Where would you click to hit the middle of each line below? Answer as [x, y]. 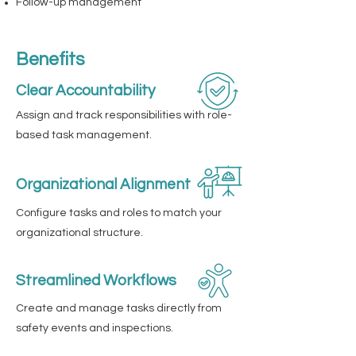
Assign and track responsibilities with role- [124, 115]
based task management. [84, 135]
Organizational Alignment [103, 184]
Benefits [50, 60]
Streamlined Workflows [96, 281]
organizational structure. [79, 233]
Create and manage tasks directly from [119, 308]
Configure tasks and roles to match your [119, 213]
